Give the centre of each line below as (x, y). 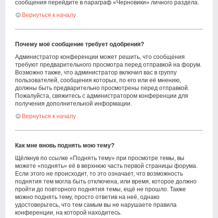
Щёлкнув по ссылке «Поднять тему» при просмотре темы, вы (100, 158)
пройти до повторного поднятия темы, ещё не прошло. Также (101, 189)
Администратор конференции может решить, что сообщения (100, 57)
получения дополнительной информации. (74, 104)
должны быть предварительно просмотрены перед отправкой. (102, 88)
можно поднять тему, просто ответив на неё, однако (88, 197)
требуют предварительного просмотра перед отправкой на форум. (109, 65)
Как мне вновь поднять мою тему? (65, 145)
